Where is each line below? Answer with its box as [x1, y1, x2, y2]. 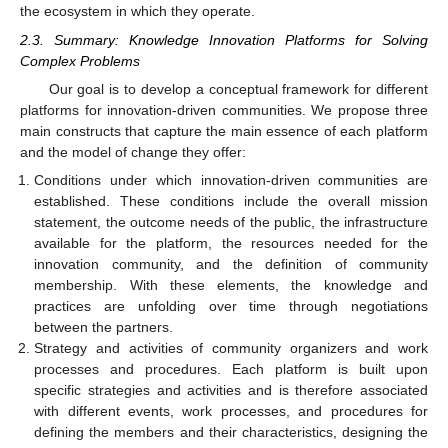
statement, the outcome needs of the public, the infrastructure [34, 213, 428, 230]
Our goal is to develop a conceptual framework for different [48, 80, 428, 97]
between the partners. [34, 318, 174, 335]
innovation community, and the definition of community [34, 255, 428, 272]
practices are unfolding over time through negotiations [34, 297, 428, 314]
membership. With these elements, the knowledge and [34, 276, 428, 293]
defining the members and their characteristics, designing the [34, 423, 428, 440]
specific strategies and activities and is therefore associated [34, 381, 428, 398]
